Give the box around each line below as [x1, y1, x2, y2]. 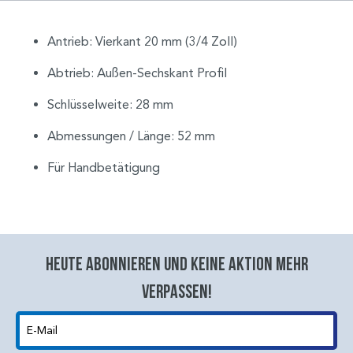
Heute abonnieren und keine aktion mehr [45, 253, 308, 273]
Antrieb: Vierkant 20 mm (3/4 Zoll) [47, 33, 237, 49]
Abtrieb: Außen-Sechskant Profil [47, 65, 227, 80]
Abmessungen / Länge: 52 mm [47, 128, 215, 143]
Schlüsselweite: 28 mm [47, 96, 173, 112]
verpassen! [141, 281, 212, 301]
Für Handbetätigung [47, 159, 160, 175]
